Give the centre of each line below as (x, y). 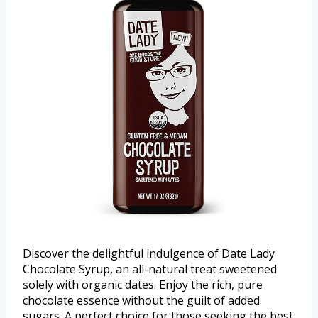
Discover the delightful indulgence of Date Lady (149, 253)
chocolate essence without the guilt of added (141, 300)
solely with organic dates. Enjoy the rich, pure (143, 284)
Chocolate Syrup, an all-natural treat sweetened (150, 269)
